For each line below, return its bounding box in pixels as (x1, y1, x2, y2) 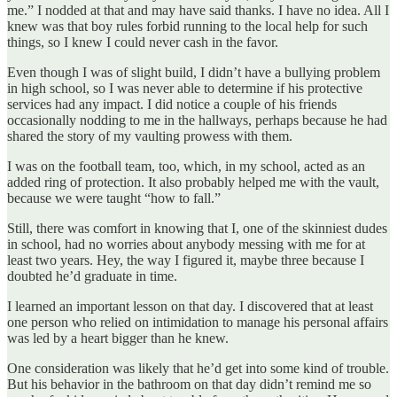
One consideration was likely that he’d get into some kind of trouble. (7, 360, 389, 376)
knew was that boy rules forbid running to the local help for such (7, 18, 368, 34)
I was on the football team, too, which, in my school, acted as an (7, 158, 365, 174)
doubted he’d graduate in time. (7, 268, 177, 284)
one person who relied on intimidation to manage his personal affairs (7, 314, 388, 330)
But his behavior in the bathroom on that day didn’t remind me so (7, 376, 371, 392)
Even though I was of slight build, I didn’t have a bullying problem (7, 64, 380, 80)
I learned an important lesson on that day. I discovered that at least (7, 298, 373, 314)
